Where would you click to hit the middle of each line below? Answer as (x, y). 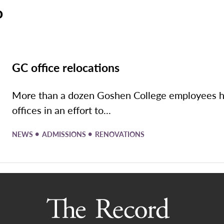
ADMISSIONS (65, 134)
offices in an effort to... (61, 110)
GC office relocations (66, 67)
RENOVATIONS (120, 134)
